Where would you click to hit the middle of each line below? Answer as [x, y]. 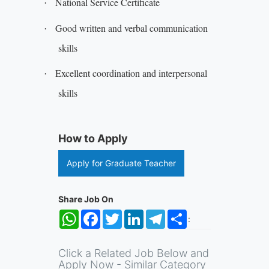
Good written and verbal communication [131, 28]
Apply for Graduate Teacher [121, 163]
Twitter [135, 214]
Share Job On [86, 199]
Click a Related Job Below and [133, 253]
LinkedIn [160, 214]
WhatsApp [99, 214]
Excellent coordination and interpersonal [131, 73]
